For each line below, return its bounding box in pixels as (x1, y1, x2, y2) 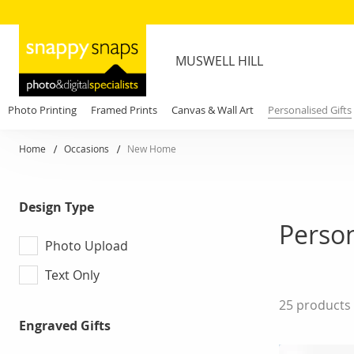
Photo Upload (45, 236, 128, 254)
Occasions (64, 142, 111, 155)
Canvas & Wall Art (171, 103, 254, 117)
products (293, 296, 351, 314)
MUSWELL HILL (175, 51, 263, 70)
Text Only (45, 265, 100, 284)
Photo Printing (8, 103, 77, 117)
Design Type (19, 198, 94, 217)
